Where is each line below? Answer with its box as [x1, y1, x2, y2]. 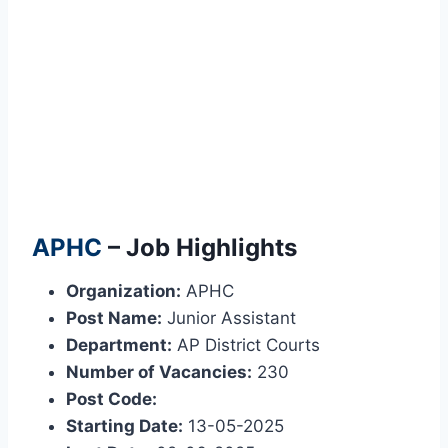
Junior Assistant [162, 308, 296, 329]
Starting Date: [66, 416, 183, 437]
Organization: [66, 281, 181, 302]
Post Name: [66, 308, 162, 329]
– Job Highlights [102, 233, 297, 263]
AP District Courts [172, 335, 320, 356]
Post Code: [66, 389, 157, 410]
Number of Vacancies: [66, 362, 252, 383]
